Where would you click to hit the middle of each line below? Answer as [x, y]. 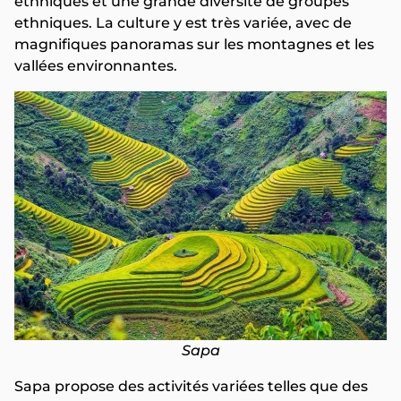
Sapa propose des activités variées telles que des [191, 386]
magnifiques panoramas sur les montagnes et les [194, 45]
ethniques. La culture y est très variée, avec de [183, 23]
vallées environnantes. [96, 66]
